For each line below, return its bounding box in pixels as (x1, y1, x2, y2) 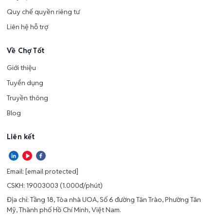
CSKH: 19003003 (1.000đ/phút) (7, 181, 103, 190)
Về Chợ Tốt (7, 46, 44, 55)
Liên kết (7, 132, 35, 141)
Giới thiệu (7, 63, 36, 72)
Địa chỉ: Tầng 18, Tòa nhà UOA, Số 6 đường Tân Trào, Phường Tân (7, 195, 201, 204)
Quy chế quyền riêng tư (7, 7, 80, 16)
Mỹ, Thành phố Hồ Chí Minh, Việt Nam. (7, 205, 121, 214)
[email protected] (25, 166, 78, 176)
